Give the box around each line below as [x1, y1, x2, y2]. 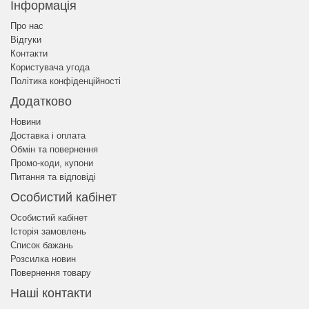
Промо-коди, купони [10, 158, 93, 168]
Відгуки [10, 34, 41, 45]
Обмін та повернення [10, 144, 98, 154]
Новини [10, 117, 41, 127]
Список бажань [10, 240, 73, 250]
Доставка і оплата [10, 130, 86, 141]
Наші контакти [10, 286, 92, 300]
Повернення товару [10, 268, 91, 278]
